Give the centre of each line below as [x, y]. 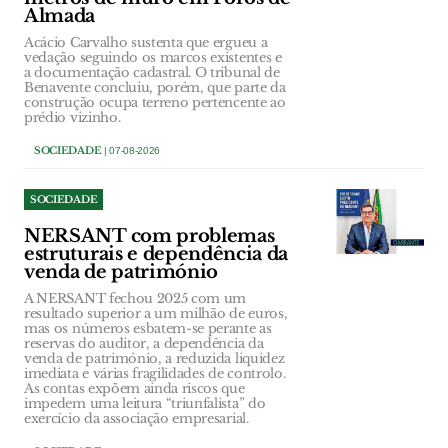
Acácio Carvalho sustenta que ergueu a [146, 43]
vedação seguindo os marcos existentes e [153, 58]
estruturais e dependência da [156, 254]
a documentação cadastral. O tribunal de [152, 73]
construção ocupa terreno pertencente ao [155, 103]
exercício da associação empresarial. [136, 419]
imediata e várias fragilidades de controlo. [155, 374]
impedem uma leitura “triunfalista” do [145, 404]
